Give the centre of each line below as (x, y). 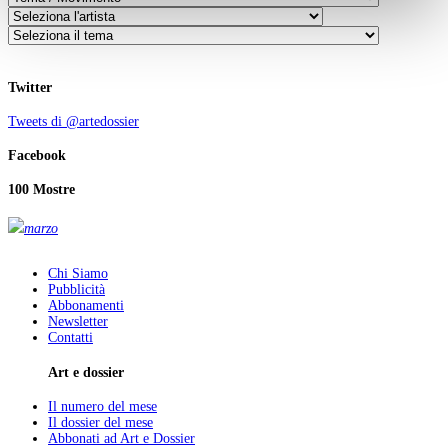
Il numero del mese (102, 406)
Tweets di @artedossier (73, 121)
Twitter (30, 87)
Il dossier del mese (100, 422)
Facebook (37, 156)
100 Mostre (41, 190)
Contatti (70, 338)
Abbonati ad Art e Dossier (121, 438)
